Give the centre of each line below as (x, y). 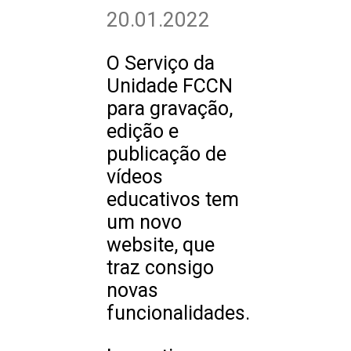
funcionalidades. (178, 313)
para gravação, (170, 109)
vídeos (135, 177)
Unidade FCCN (170, 86)
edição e (143, 132)
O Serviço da (161, 63)
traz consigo (160, 268)
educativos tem (173, 200)
